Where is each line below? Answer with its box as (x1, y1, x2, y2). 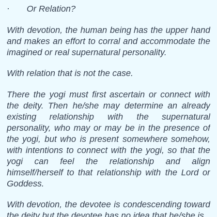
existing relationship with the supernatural (6, 111, 211, 122)
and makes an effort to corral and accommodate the (6, 36, 211, 46)
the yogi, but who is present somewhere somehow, (6, 134, 211, 144)
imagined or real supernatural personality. (6, 47, 167, 57)
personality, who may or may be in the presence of (6, 123, 211, 133)
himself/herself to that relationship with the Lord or (6, 167, 211, 177)
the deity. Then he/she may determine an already (6, 100, 211, 110)
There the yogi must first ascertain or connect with (6, 89, 211, 99)
